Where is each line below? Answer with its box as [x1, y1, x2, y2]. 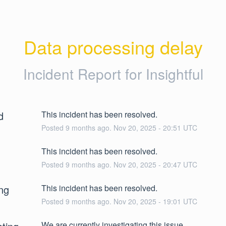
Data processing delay [23, 34, 203, 60]
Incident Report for [23, 63, 146, 84]
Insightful [145, 63, 203, 84]
